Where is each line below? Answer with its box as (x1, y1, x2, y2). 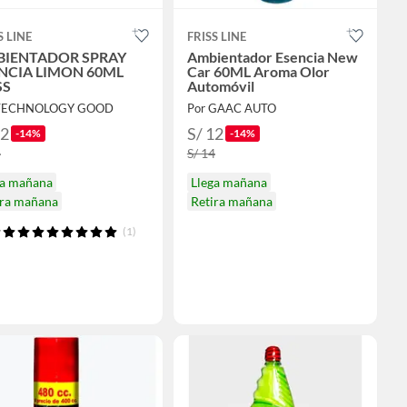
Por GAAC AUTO (186, 101, 276, 116)
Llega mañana (190, 174, 267, 191)
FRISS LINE (186, 29, 246, 45)
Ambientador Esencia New (186, 48, 358, 66)
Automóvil (186, 77, 254, 95)
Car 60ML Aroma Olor (186, 63, 330, 81)
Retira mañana (190, 194, 273, 210)
